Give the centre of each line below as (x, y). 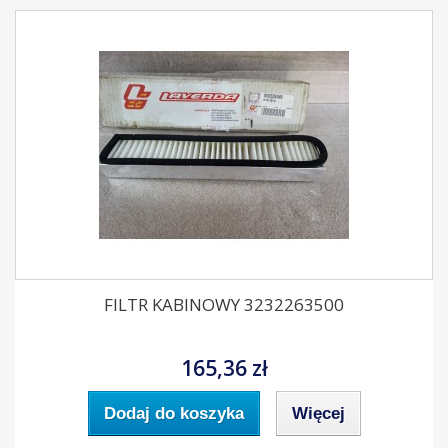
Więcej (318, 413)
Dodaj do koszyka (173, 413)
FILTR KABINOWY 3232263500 (224, 304)
